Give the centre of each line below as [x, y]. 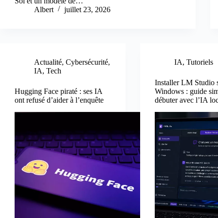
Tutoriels [200, 62]
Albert [44, 10]
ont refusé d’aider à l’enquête [59, 100]
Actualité [48, 62]
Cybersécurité [87, 62]
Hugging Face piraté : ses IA [58, 91]
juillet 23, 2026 [87, 10]
